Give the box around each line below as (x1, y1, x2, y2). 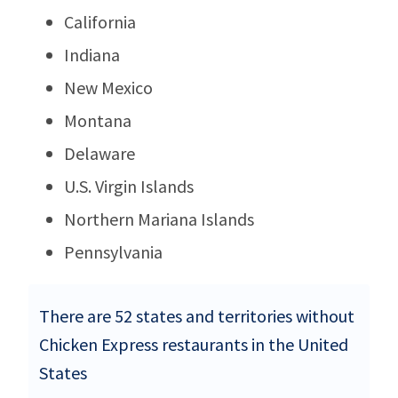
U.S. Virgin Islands (64, 174, 194, 197)
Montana (64, 108, 131, 131)
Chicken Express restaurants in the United (39, 332, 348, 355)
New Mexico (64, 76, 153, 99)
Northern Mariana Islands (64, 207, 254, 230)
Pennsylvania (64, 240, 163, 263)
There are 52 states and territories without (39, 304, 354, 327)
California (64, 10, 136, 33)
